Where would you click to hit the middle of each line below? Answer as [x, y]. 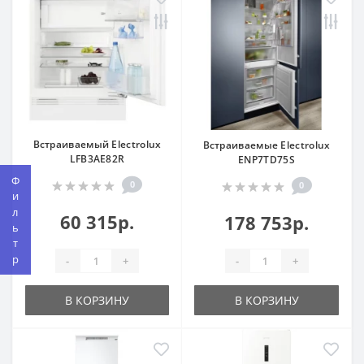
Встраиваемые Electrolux [266, 145]
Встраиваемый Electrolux [97, 145]
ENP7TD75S [266, 160]
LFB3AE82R [97, 159]
